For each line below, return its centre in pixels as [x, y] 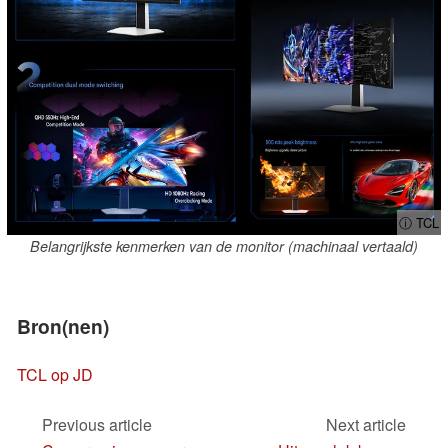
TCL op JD [55, 374]
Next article [366, 424]
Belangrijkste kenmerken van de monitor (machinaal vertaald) [224, 246]
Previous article [97, 424]
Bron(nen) [63, 326]
